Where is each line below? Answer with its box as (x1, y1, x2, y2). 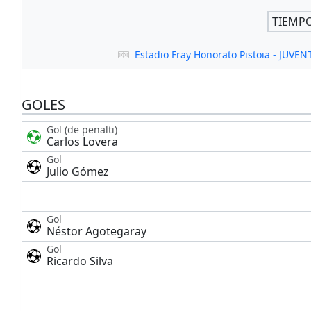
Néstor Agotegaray (46, 224, 146, 239)
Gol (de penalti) (46, 123, 117, 137)
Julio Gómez (46, 164, 109, 180)
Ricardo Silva (46, 253, 113, 269)
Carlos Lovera (46, 134, 118, 150)
